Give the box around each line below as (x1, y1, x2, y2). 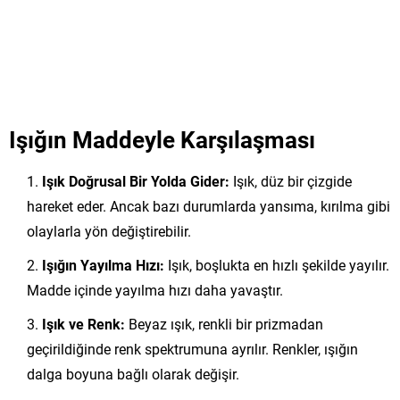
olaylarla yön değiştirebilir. (27, 221, 191, 240)
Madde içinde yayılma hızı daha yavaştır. (27, 279, 283, 299)
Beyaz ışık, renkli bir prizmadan (125, 313, 323, 333)
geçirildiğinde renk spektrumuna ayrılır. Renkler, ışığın (27, 338, 358, 358)
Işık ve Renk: (42, 313, 125, 333)
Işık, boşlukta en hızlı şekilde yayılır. (164, 254, 389, 274)
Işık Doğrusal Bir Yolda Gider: (42, 171, 229, 190)
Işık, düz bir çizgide (229, 171, 352, 190)
